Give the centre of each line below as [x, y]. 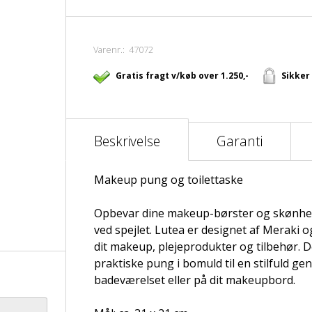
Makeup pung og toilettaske [168, 180]
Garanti [239, 141]
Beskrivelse [127, 141]
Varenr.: [111, 49]
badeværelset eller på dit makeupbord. [194, 280]
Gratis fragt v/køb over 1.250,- [182, 76]
